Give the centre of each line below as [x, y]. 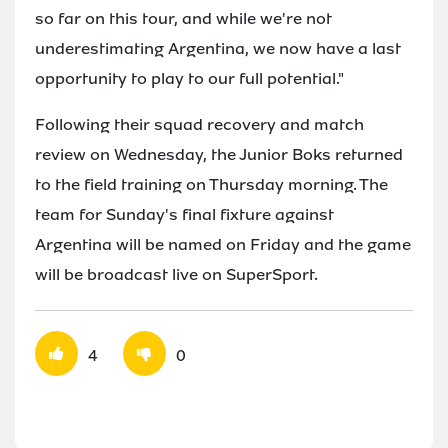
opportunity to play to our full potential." [189, 78]
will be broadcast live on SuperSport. [176, 274]
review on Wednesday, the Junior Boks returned [219, 154]
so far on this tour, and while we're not [183, 18]
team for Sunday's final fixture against [184, 214]
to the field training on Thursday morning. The [211, 184]
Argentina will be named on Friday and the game [223, 244]
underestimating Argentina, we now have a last [218, 48]
